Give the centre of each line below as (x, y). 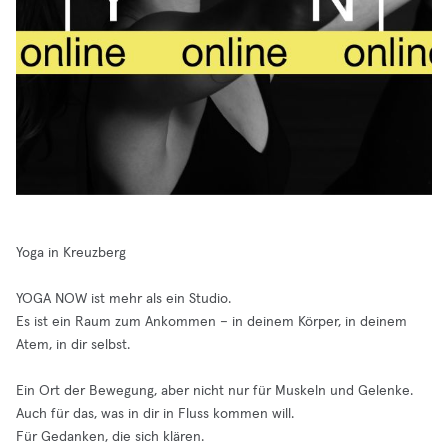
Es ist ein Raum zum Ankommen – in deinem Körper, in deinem (211, 322)
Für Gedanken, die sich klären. (110, 437)
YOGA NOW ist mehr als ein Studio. (123, 299)
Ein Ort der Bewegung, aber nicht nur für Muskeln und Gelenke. (214, 391)
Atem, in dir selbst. (73, 345)
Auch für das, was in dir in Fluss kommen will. (155, 414)
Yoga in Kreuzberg (71, 253)
